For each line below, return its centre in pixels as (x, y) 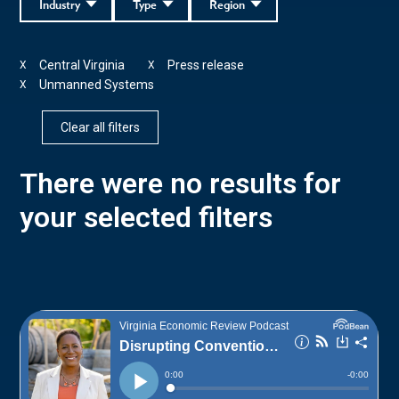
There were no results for (181, 183)
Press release (206, 65)
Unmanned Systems (97, 84)
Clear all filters (101, 127)
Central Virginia (82, 65)
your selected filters (147, 217)
